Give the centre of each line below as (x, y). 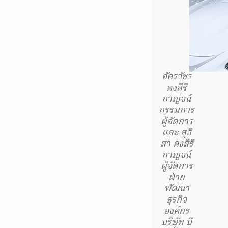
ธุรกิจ (177, 200)
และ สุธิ (177, 133)
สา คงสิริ (177, 144)
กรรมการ (177, 110)
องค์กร (177, 211)
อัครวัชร (177, 77)
